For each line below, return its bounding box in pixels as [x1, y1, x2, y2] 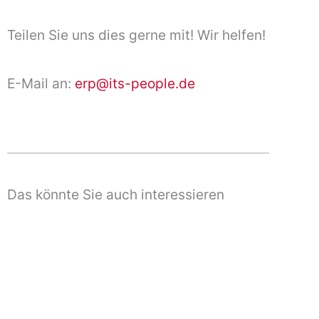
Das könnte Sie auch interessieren [7, 185, 224, 203]
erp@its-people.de [75, 75, 195, 93]
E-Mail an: [7, 75, 75, 93]
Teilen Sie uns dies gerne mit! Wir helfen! [7, 26, 266, 43]
